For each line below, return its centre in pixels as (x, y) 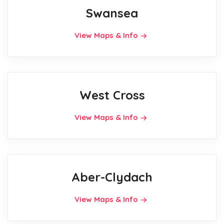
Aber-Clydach (112, 177)
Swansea (112, 13)
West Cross (112, 95)
